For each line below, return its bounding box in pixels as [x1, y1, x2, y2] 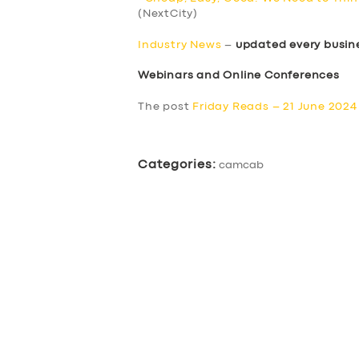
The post [138, 101, 193, 111]
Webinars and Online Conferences [138, 71, 340, 81]
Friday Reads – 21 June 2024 [192, 101, 357, 111]
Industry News [138, 39, 222, 50]
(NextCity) [138, 9, 198, 19]
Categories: [138, 159, 216, 171]
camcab [219, 159, 264, 170]
